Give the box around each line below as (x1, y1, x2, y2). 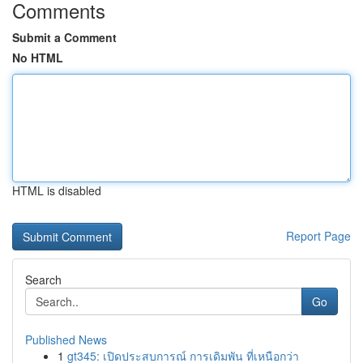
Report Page (286, 228, 351, 244)
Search (25, 271, 62, 288)
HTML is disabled (12, 182, 101, 199)
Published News (25, 331, 107, 348)
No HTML (12, 49, 63, 66)
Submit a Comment (12, 29, 117, 45)
